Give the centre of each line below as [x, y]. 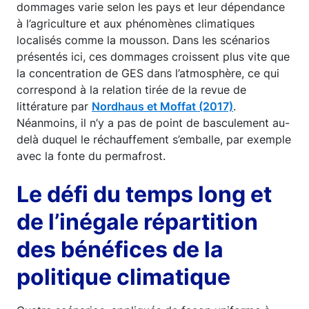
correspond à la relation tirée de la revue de [131, 89]
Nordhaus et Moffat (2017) [162, 106]
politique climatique [123, 277]
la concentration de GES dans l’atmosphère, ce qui [148, 73]
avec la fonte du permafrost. [91, 156]
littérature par [54, 106]
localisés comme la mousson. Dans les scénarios [143, 40]
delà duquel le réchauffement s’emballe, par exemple [154, 139]
